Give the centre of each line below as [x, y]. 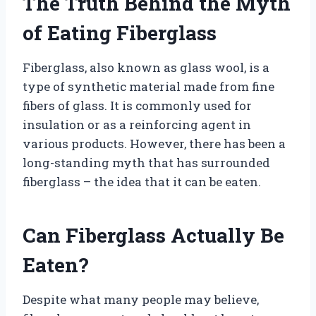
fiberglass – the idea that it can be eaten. [142, 181]
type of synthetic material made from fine [148, 86]
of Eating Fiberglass [120, 32]
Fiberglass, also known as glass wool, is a [146, 67]
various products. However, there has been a [154, 143]
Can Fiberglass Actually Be [153, 235]
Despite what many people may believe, [141, 299]
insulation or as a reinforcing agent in [137, 124]
